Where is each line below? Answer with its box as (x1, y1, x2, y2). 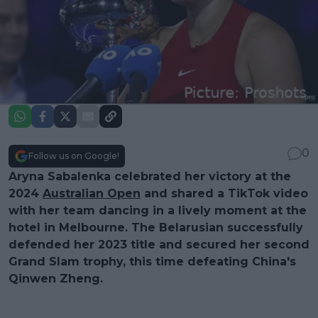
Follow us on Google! (28, 150, 119, 161)
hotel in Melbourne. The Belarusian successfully (9, 220, 303, 234)
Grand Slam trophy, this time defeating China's (9, 254, 296, 268)
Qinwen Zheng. (9, 271, 103, 285)
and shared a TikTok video (141, 186, 308, 200)
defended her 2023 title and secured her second (9, 237, 309, 251)
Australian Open (43, 186, 141, 200)
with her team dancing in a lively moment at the (9, 203, 307, 217)
